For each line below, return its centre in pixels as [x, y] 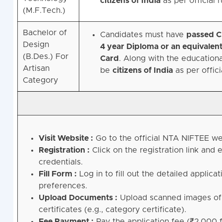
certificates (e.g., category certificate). [112, 210]
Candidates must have [143, 35]
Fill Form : [57, 174]
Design [36, 45]
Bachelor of [45, 33]
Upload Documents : [78, 198]
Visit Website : [66, 139]
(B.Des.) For [45, 57]
